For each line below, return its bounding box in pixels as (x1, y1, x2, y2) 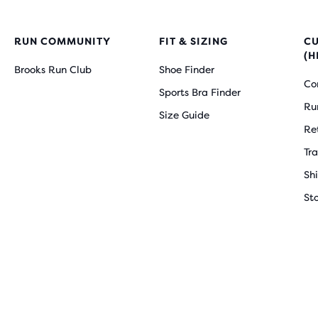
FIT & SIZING (159, 35, 228, 47)
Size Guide (159, 109, 209, 121)
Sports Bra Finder (159, 87, 241, 98)
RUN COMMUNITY (14, 35, 111, 47)
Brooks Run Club (14, 64, 92, 75)
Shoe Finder (159, 64, 214, 75)
